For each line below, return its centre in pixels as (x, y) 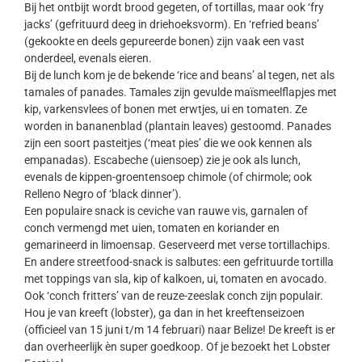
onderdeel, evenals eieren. (88, 59)
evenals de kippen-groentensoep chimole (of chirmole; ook (168, 177)
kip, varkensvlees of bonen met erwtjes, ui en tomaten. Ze (165, 109)
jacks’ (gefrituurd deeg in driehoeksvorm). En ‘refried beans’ (171, 25)
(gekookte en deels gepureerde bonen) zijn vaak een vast (164, 42)
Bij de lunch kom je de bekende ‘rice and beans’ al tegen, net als (179, 76)
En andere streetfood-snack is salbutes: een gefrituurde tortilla (179, 262)
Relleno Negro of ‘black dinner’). (103, 194)
